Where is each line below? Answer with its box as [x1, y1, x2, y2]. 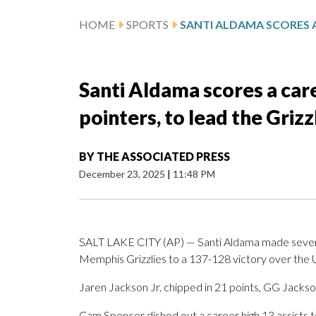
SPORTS [126, 18, 169, 32]
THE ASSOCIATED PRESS [97, 150, 230, 164]
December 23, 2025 [79, 168, 167, 181]
